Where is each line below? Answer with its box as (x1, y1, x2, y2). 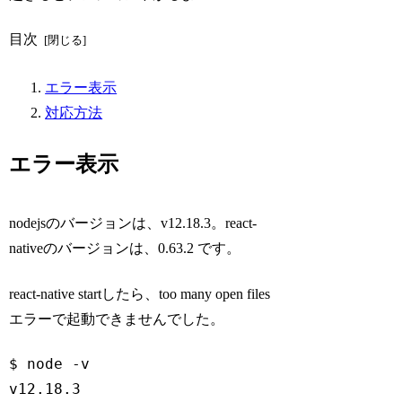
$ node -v (9, 355, 91, 373)
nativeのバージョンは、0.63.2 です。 (9, 240, 241, 257)
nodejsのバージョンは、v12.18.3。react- (9, 215, 258, 232)
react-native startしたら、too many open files (9, 285, 271, 301)
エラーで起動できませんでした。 (9, 310, 225, 327)
